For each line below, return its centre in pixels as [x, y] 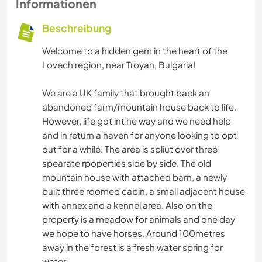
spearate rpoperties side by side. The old [127, 163]
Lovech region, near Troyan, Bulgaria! [119, 65]
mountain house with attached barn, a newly [135, 177]
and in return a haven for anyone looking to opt [139, 135]
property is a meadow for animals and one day [139, 219]
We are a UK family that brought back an [126, 93]
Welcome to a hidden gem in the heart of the [135, 51]
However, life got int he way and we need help [137, 121]
